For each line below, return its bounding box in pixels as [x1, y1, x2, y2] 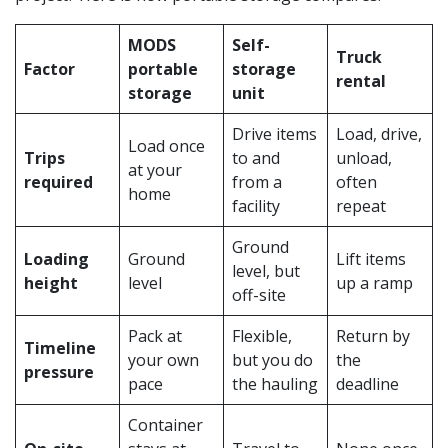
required [24, 170, 93, 193]
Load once [128, 134, 205, 157]
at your [128, 158, 182, 181]
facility [232, 194, 280, 217]
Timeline [24, 336, 96, 359]
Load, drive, [336, 122, 422, 145]
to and [232, 146, 280, 169]
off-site [232, 283, 286, 306]
